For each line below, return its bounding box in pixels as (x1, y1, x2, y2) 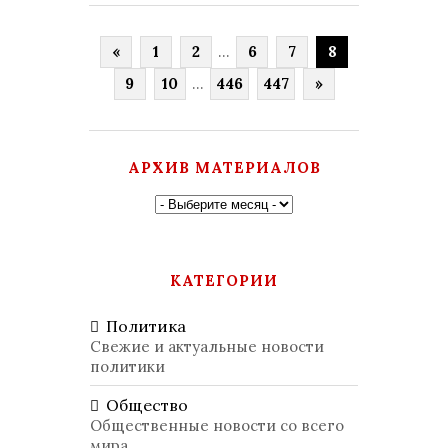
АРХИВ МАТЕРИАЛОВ (127, 158, 321, 177)
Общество (106, 395, 188, 415)
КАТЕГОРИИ (170, 271, 278, 290)
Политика (106, 316, 186, 336)
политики (90, 357, 165, 376)
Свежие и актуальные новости (90, 337, 324, 356)
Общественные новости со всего (90, 416, 344, 435)
